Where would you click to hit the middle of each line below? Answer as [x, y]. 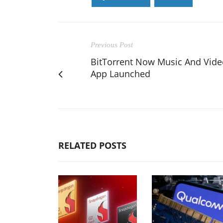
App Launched [120, 73]
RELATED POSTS [92, 145]
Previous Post [112, 45]
